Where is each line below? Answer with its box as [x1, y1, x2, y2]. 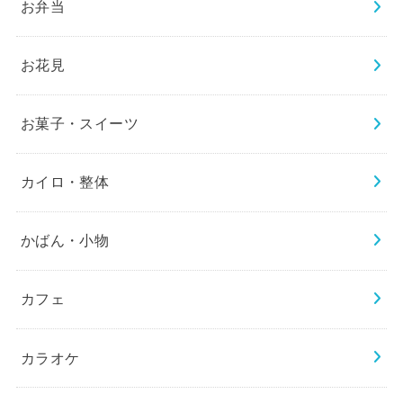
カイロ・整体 [20, 174, 110, 191]
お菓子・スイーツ [20, 115, 139, 132]
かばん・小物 [20, 232, 110, 249]
